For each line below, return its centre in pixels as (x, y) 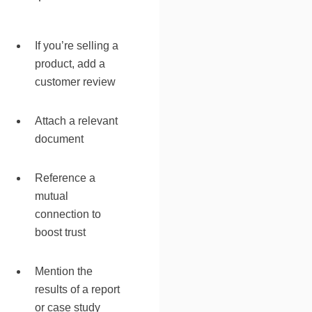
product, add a (70, 63)
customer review (75, 81)
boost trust (60, 232)
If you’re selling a (77, 45)
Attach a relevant (76, 120)
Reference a (65, 178)
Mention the (64, 271)
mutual (52, 196)
